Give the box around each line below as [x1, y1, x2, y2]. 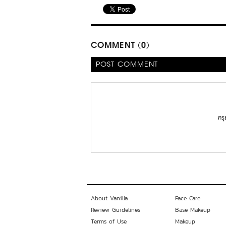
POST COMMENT [96, 61, 158, 68]
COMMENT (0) [91, 42, 150, 50]
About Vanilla [91, 194, 128, 203]
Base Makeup [175, 205, 210, 214]
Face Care [175, 194, 200, 203]
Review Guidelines [91, 205, 140, 214]
